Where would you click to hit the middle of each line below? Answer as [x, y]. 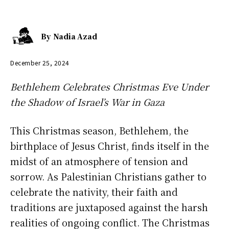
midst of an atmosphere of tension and [99, 161]
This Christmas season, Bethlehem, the [99, 130]
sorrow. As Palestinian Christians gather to [108, 176]
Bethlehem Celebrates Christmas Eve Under [109, 86]
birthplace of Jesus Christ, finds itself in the [110, 145]
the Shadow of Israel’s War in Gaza [87, 101]
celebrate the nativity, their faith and [94, 191]
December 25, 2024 [40, 62]
